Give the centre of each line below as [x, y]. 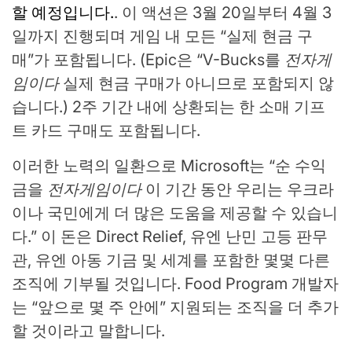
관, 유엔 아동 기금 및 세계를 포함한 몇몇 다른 [171, 260]
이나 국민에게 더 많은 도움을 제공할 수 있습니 [175, 213]
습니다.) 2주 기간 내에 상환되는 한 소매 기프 [169, 107]
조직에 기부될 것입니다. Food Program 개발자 [175, 284]
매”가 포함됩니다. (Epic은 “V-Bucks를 [148, 60]
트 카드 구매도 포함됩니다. [106, 130]
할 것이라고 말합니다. [88, 331]
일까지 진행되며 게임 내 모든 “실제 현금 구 [162, 36]
